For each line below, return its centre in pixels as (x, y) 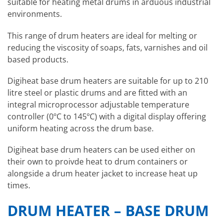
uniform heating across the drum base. (81, 128)
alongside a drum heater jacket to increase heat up (103, 173)
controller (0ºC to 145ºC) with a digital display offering (107, 116)
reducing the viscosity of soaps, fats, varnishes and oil (108, 47)
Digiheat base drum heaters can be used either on (101, 149)
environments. (35, 14)
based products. (38, 59)
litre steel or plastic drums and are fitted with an (97, 92)
